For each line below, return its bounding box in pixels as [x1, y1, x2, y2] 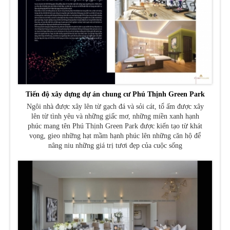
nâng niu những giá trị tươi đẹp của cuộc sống [48, 142, 182, 150]
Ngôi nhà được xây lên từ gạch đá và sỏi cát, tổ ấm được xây [26, 103, 204, 111]
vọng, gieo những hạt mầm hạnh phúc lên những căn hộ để [29, 132, 201, 140]
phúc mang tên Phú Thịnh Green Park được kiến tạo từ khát [28, 122, 202, 130]
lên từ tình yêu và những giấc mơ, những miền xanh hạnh [31, 112, 199, 121]
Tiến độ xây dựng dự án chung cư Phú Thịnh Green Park [25, 90, 205, 99]
